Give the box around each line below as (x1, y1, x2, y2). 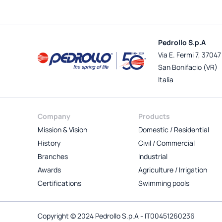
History (38, 138, 60, 148)
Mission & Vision (38, 124, 87, 134)
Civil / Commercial (138, 138, 195, 148)
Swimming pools (138, 178, 189, 188)
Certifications (38, 178, 81, 188)
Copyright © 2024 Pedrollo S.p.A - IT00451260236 (38, 211, 195, 221)
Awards (38, 165, 61, 174)
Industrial (138, 151, 167, 161)
